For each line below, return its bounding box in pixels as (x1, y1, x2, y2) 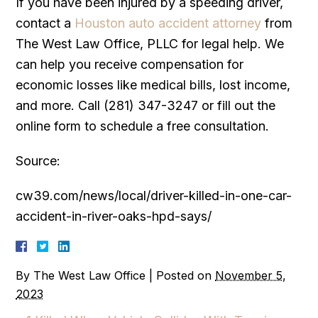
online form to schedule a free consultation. (16, 118, 270, 133)
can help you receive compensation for (16, 56, 244, 72)
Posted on (156, 268, 216, 283)
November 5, (215, 268, 287, 283)
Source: (16, 153, 61, 168)
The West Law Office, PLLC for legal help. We (16, 35, 285, 51)
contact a (16, 15, 75, 31)
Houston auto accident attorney (75, 15, 262, 31)
